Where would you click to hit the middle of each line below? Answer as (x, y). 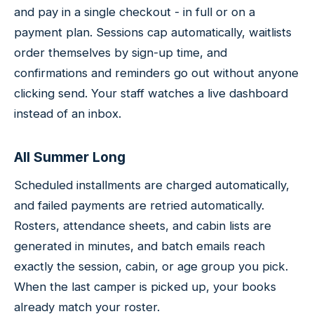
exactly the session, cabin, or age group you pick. (151, 267)
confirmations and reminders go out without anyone (156, 73)
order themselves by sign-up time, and (121, 52)
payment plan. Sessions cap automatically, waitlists (153, 32)
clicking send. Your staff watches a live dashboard (151, 93)
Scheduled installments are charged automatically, (152, 185)
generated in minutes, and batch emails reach (139, 246)
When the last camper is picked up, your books (145, 287)
